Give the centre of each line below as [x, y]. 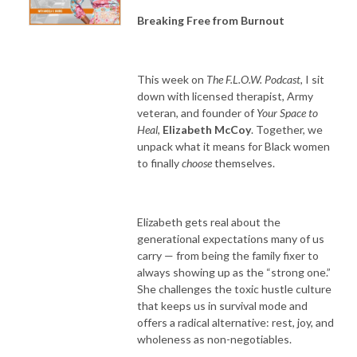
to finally [159, 163]
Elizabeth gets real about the [209, 222]
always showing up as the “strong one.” [234, 272]
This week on [172, 79]
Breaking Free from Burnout [211, 20]
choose [197, 163]
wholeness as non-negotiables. [214, 339]
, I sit [312, 79]
